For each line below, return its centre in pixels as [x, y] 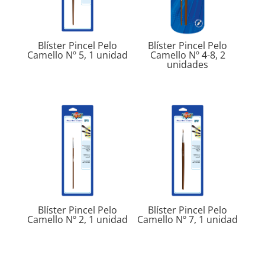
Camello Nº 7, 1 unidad [188, 219]
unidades [188, 65]
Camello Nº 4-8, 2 [188, 55]
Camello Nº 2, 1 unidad [77, 219]
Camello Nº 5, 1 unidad [77, 55]
